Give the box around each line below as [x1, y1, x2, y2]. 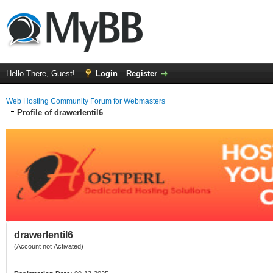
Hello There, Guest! [6, 69, 77, 78]
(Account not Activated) [14, 243, 83, 250]
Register [126, 69, 157, 78]
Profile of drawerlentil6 [17, 108, 103, 117]
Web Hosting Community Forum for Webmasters [6, 97, 165, 105]
